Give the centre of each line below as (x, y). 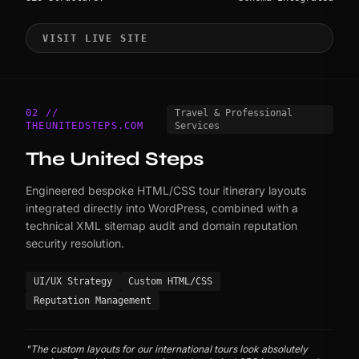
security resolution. (75, 244)
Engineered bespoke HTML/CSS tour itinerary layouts (166, 191)
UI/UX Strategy (73, 282)
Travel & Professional (234, 113)
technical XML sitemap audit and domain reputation (161, 226)
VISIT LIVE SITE (95, 38)
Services (198, 126)
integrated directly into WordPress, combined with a (162, 208)
